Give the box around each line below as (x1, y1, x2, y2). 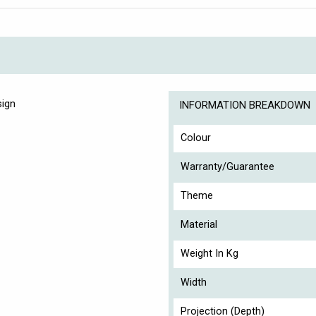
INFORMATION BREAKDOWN (179, 98, 310, 111)
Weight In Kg (181, 247, 238, 260)
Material (181, 218, 217, 231)
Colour (181, 131, 211, 144)
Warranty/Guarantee (181, 160, 274, 173)
